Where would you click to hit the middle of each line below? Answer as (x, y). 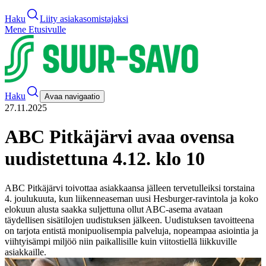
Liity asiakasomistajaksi (84, 19)
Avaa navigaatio (72, 96)
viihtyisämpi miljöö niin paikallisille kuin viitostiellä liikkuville (121, 241)
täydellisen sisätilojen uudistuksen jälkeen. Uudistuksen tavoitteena (129, 220)
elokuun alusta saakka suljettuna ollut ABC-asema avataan (114, 209)
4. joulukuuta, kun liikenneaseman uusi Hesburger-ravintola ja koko (132, 198)
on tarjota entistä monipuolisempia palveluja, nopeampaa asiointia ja (132, 230)
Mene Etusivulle (35, 29)
